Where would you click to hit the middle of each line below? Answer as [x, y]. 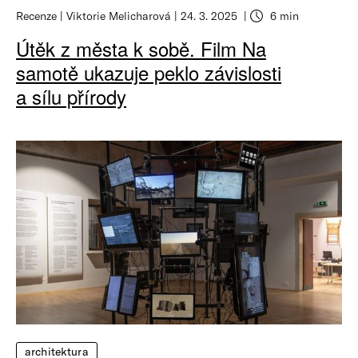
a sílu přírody [71, 96]
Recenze [36, 15]
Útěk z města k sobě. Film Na [141, 48]
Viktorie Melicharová [119, 15]
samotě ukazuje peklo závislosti [149, 72]
